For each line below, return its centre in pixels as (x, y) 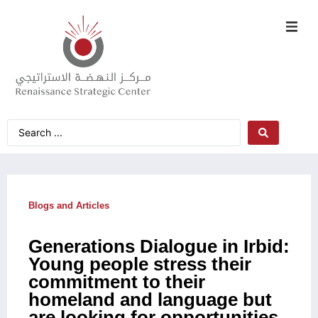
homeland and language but (150, 299)
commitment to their (117, 281)
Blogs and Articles (69, 205)
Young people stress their (140, 264)
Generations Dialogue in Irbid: (159, 246)
